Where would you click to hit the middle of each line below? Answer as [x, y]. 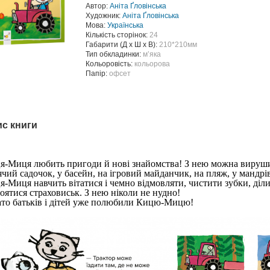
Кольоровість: [110, 64]
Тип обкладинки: [114, 54]
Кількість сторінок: [118, 35]
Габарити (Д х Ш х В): [122, 45]
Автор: [98, 6]
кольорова [152, 64]
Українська [125, 25]
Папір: [97, 74]
